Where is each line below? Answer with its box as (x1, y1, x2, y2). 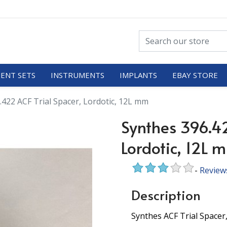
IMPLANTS (119, 69, 157, 80)
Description (131, 185, 201, 204)
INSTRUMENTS (50, 69, 104, 80)
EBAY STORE (172, 69, 218, 80)
